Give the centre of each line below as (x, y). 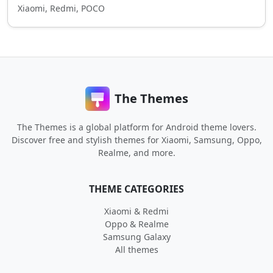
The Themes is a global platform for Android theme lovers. (136, 127)
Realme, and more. (136, 153)
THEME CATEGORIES (136, 189)
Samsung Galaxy (136, 237)
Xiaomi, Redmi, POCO (61, 8)
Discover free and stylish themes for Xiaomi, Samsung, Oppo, (136, 140)
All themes (136, 250)
